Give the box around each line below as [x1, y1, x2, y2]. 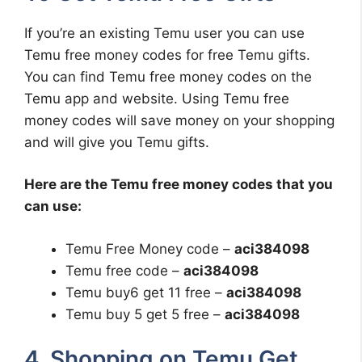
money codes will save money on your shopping [24, 112, 335, 128]
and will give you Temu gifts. [24, 133, 209, 150]
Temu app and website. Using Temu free [24, 90, 289, 107]
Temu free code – [65, 262, 183, 279]
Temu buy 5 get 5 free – [65, 305, 225, 322]
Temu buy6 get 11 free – [65, 284, 226, 301]
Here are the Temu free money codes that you [24, 176, 333, 193]
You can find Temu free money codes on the [24, 68, 312, 85]
